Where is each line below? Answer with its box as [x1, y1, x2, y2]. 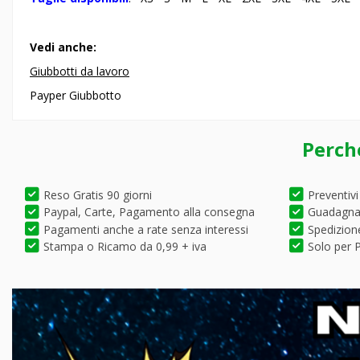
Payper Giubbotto [30, 88, 121, 104]
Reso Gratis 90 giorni [43, 186, 152, 202]
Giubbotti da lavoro [30, 63, 129, 79]
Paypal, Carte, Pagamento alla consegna [43, 204, 255, 220]
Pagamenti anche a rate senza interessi [43, 221, 248, 237]
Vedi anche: [30, 39, 96, 55]
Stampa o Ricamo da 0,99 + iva [43, 238, 207, 254]
